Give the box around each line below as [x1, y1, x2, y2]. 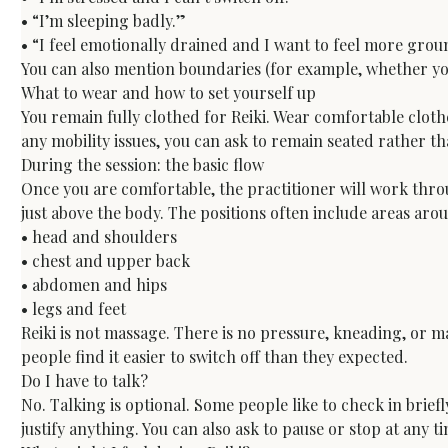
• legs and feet [21, 298, 127, 320]
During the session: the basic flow [21, 154, 265, 176]
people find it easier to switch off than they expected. [21, 346, 409, 368]
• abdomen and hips [21, 274, 168, 296]
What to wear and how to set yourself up [21, 82, 317, 104]
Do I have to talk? [21, 370, 149, 392]
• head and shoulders [21, 226, 178, 248]
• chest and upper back [21, 250, 191, 272]
